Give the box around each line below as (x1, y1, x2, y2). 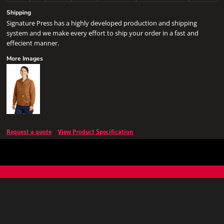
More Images (6, 54, 43, 62)
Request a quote (6, 127, 51, 135)
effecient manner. (6, 38, 59, 47)
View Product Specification (58, 127, 133, 135)
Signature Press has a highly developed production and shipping (6, 18, 197, 27)
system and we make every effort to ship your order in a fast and (6, 28, 198, 37)
